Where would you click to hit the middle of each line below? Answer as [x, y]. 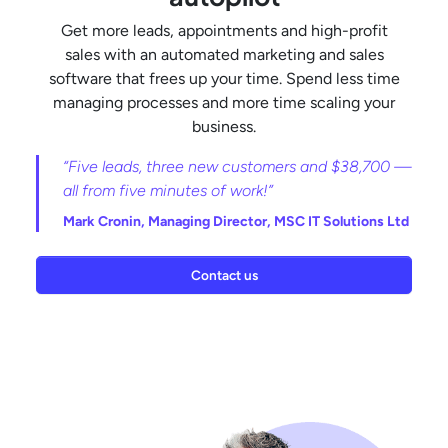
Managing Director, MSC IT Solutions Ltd [278, 222]
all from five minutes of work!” [168, 191]
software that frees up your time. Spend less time [224, 79]
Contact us [224, 275]
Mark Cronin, [105, 222]
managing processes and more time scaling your [224, 103]
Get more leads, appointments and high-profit [224, 31]
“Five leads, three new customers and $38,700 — [237, 167]
